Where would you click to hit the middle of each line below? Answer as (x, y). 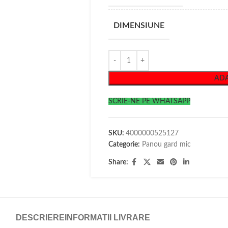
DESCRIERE (40, 218)
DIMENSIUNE (139, 25)
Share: (118, 162)
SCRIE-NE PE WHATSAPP (149, 101)
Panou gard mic (166, 145)
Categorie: (124, 145)
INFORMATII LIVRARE (107, 218)
